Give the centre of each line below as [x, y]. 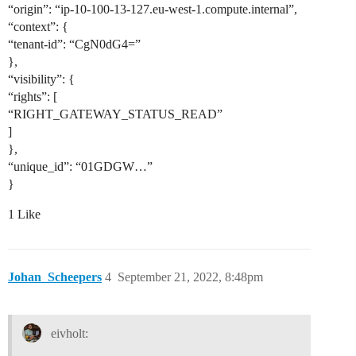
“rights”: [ [33, 97]
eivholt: [68, 333]
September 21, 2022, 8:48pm [190, 277]
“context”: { [38, 27]
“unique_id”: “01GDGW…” [80, 167]
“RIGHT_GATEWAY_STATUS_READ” [115, 114]
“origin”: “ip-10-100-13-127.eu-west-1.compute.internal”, [153, 10]
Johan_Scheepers [55, 277]
